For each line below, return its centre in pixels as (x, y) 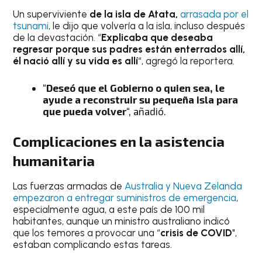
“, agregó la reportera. (187, 61)
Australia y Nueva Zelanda (184, 186)
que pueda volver (85, 111)
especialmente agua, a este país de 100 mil (109, 210)
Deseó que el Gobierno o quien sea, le (136, 87)
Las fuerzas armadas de (69, 186)
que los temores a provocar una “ (87, 233)
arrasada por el (215, 14)
